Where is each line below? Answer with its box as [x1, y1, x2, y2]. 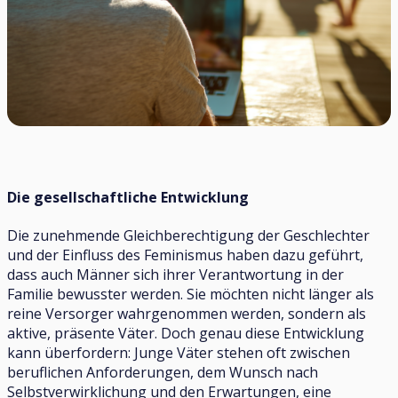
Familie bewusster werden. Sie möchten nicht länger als [7, 284, 374, 305]
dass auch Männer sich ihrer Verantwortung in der [7, 265, 344, 285]
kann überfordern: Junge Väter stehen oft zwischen [7, 343, 350, 363]
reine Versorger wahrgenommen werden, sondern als [7, 304, 366, 324]
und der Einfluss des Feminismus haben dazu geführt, [7, 245, 363, 266]
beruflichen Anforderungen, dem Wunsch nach [7, 362, 318, 383]
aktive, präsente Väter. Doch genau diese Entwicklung [7, 323, 364, 344]
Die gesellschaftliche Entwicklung [7, 187, 249, 207]
